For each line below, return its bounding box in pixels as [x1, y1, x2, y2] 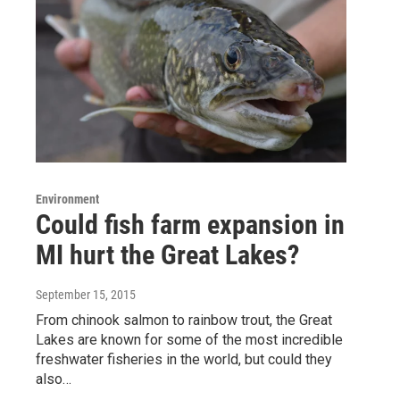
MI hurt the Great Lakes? [36, 239, 299, 271]
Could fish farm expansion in [36, 209, 345, 241]
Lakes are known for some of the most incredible [36, 331, 343, 349]
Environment [36, 192, 99, 207]
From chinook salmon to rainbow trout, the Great [36, 312, 332, 329]
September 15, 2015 [36, 287, 136, 303]
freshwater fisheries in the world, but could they [36, 351, 332, 369]
